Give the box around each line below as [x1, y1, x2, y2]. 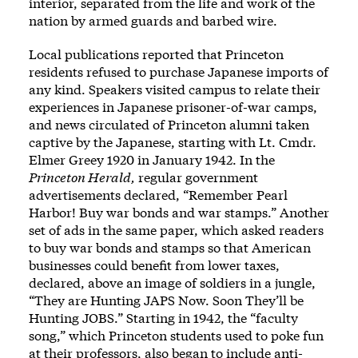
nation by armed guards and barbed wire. [29, 12, 277, 30]
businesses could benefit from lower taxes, [29, 257, 280, 274]
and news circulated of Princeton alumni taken [29, 116, 309, 133]
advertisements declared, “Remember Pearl [29, 186, 288, 204]
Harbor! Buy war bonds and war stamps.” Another [29, 204, 329, 221]
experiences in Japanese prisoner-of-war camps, [29, 98, 317, 116]
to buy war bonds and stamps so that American [29, 239, 311, 257]
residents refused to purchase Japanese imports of [29, 63, 328, 81]
